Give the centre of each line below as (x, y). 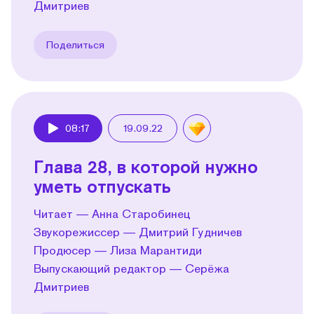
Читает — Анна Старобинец (112, 213)
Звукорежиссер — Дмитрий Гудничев (138, 231)
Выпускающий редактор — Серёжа (131, 268)
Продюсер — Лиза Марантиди (118, 250)
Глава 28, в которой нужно (146, 166)
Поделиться (75, 44)
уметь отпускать (102, 186)
